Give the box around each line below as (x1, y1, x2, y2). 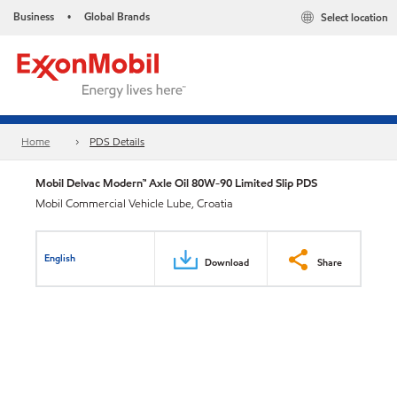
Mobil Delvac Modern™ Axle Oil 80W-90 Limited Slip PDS (35, 175, 317, 191)
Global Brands (84, 9, 150, 24)
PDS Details (90, 134, 145, 150)
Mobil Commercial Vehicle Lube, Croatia (35, 196, 233, 212)
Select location (321, 10, 388, 26)
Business (13, 9, 54, 24)
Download (205, 254, 249, 269)
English (44, 250, 76, 265)
